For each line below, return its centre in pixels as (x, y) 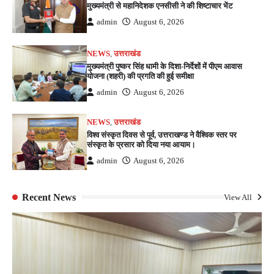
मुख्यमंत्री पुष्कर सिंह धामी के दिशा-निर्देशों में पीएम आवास (165, 66)
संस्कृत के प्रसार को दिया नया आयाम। (142, 144)
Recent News (49, 197)
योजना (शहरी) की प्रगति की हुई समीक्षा (141, 76)
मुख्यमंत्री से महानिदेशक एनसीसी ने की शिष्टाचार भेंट (160, 6)
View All (239, 197)
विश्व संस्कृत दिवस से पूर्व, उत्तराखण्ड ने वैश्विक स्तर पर (162, 135)
